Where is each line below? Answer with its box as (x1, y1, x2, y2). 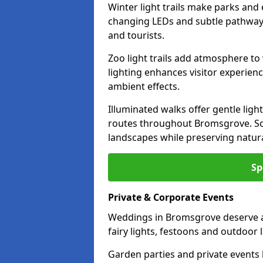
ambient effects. (108, 80, 180, 93)
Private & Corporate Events (108, 191, 234, 204)
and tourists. (108, 29, 164, 42)
